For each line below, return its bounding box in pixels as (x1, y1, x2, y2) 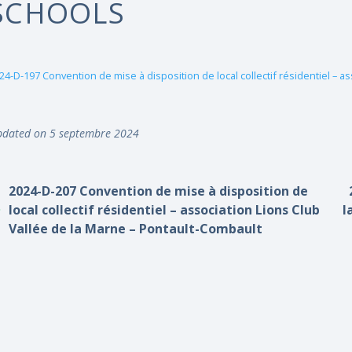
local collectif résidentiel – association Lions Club (9, 201, 321, 218)
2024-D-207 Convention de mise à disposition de (9, 182, 309, 200)
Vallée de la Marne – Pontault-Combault (9, 220, 263, 237)
